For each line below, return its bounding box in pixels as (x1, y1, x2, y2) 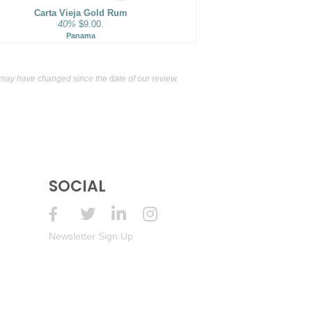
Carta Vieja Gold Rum (33, 8, 127, 18)
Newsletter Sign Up (49, 231, 133, 242)
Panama (65, 31, 95, 40)
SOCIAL (49, 175, 106, 197)
